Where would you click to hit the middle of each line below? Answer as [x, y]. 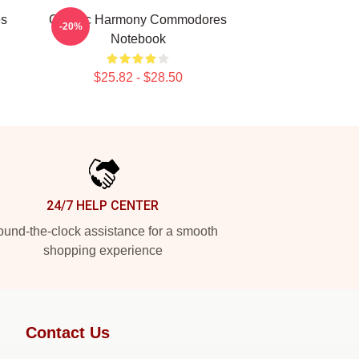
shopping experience [103, 250]
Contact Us [68, 333]
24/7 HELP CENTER [103, 206]
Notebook [138, 39]
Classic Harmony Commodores [138, 20]
